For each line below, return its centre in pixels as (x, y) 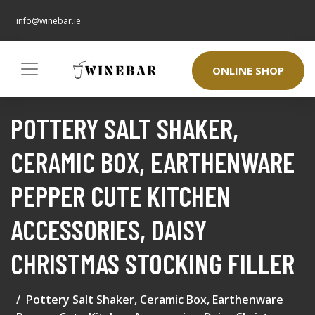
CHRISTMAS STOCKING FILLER (153, 263)
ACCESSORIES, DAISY (109, 230)
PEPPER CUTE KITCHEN (121, 196)
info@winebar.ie (49, 21)
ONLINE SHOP (248, 71)
